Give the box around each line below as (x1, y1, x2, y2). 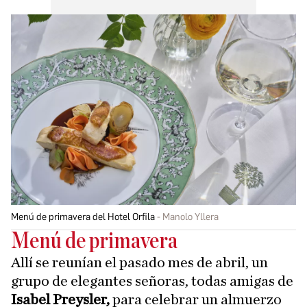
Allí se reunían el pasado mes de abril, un (11, 254, 268, 270)
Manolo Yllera (162, 210, 219, 223)
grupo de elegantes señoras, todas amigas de (11, 273, 293, 288)
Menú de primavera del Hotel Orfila (11, 210, 155, 223)
